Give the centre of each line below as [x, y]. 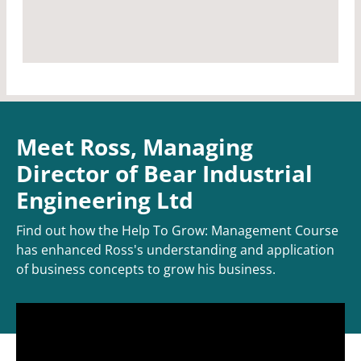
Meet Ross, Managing [135, 147]
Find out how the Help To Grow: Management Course [177, 231]
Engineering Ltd [105, 200]
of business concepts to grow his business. [146, 270]
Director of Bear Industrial [164, 174]
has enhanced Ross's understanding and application [175, 250]
